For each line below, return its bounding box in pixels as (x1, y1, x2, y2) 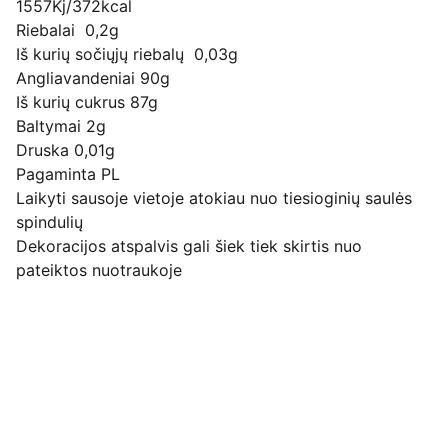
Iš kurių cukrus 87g (16, 92, 158, 112)
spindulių (16, 212, 83, 232)
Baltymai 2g (16, 116, 106, 136)
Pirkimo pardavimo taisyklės (60, 399, 303, 420)
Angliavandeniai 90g (16, 68, 170, 88)
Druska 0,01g (16, 140, 115, 160)
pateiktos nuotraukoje (16, 260, 182, 280)
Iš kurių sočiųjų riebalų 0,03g (16, 44, 238, 64)
